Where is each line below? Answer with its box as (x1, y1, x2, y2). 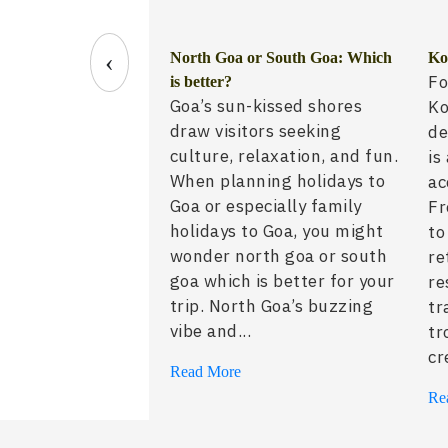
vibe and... (169, 320, 252, 343)
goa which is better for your (169, 270, 395, 293)
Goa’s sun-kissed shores (169, 95, 363, 118)
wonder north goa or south (169, 245, 388, 268)
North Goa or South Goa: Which (169, 49, 392, 67)
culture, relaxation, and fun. (169, 145, 399, 168)
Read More (169, 363, 241, 381)
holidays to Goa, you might (169, 220, 384, 243)
